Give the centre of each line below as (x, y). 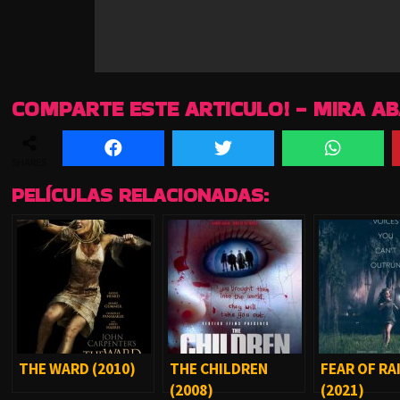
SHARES (29, 162)
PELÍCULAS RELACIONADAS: (140, 194)
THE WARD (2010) (77, 368)
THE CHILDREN (219, 368)
